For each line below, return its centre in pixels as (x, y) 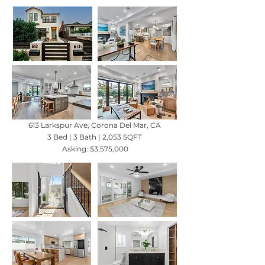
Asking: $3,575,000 (94, 149)
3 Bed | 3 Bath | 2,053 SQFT (94, 137)
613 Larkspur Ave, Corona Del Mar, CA (94, 125)
